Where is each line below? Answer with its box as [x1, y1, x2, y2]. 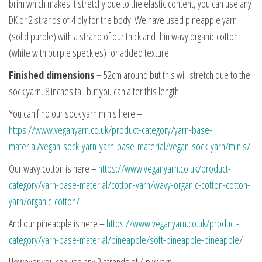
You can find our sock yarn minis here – [9, 106, 142, 120]
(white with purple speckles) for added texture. [9, 45, 171, 60]
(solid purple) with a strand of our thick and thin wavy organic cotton [9, 29, 238, 43]
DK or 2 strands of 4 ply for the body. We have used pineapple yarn [9, 12, 237, 27]
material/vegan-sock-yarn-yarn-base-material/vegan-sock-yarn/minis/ [9, 139, 250, 153]
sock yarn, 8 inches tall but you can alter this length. [9, 84, 181, 98]
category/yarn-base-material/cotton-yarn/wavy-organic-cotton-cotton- [9, 177, 250, 192]
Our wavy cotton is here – [9, 161, 98, 175]
